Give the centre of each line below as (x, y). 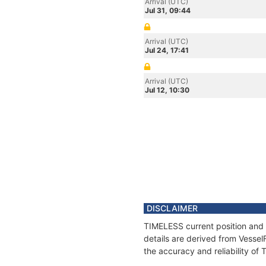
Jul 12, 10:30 (167, 90)
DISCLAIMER (172, 208)
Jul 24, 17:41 (167, 50)
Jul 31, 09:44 (168, 10)
